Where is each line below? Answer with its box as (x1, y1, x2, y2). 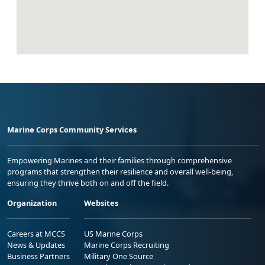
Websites (84, 197, 118, 208)
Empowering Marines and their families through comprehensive (7, 154, 232, 166)
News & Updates (7, 239, 65, 250)
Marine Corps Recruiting (84, 239, 169, 250)
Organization (7, 197, 57, 208)
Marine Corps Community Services (7, 124, 137, 135)
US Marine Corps (84, 228, 143, 239)
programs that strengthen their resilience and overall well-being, (7, 166, 233, 177)
